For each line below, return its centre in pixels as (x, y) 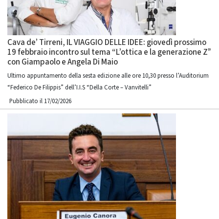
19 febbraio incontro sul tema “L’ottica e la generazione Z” (109, 52)
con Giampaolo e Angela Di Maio (63, 62)
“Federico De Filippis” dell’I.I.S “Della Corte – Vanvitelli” (79, 88)
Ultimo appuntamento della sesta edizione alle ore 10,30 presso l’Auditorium (108, 76)
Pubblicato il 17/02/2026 (40, 101)
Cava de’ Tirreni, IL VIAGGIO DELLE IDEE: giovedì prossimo (107, 43)
